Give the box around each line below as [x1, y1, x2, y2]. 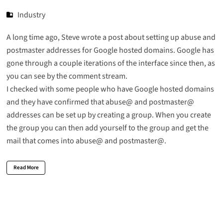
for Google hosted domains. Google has [82, 45, 214, 56]
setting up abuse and [145, 32, 216, 43]
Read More [13, 164, 39, 172]
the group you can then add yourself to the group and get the [6, 122, 209, 134]
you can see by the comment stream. [6, 71, 127, 82]
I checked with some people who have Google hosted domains [6, 84, 214, 95]
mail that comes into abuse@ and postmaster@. [6, 135, 166, 147]
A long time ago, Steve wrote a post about [6, 32, 146, 43]
